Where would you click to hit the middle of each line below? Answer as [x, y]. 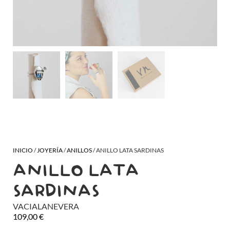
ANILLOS [79, 150]
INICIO [23, 150]
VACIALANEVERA [46, 206]
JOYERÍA [50, 150]
